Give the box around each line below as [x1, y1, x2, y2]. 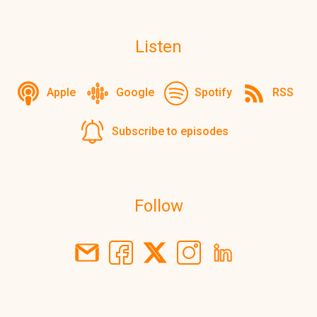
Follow [134, 196, 183, 217]
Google [116, 85, 154, 99]
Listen [135, 37, 182, 57]
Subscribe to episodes [112, 124, 229, 138]
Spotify [195, 85, 232, 99]
